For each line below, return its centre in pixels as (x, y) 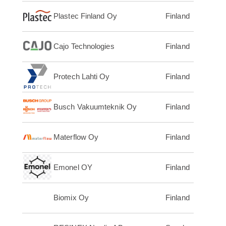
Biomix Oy (71, 198)
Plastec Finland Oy (85, 16)
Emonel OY (73, 167)
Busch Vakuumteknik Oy (95, 107)
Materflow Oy (76, 137)
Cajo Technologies (84, 46)
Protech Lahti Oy (82, 77)
